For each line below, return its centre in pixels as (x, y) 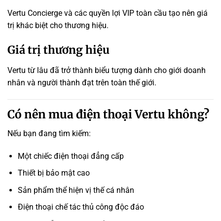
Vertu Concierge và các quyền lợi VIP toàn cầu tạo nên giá (108, 13)
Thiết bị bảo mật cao (54, 173)
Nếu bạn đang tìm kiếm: (49, 133)
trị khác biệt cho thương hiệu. (58, 25)
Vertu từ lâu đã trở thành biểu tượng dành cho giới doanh (107, 71)
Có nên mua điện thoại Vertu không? (108, 114)
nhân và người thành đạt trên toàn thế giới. (82, 83)
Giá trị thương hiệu (58, 50)
